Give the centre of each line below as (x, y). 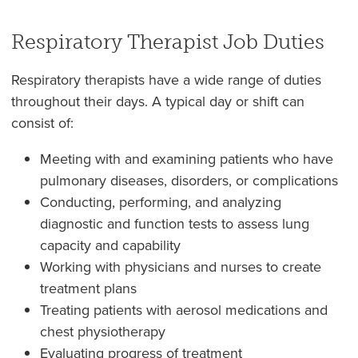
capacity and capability (110, 246)
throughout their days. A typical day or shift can (157, 102)
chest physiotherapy (102, 332)
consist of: (44, 123)
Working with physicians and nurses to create (180, 267)
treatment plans (88, 289)
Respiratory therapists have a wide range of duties (166, 80)
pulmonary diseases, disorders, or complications (191, 181)
